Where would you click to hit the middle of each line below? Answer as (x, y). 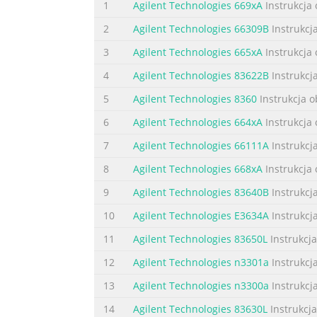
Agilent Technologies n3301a (201, 263)
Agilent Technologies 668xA (198, 169)
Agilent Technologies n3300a (201, 286)
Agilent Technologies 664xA (198, 122)
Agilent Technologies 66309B (201, 29)
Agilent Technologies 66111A (201, 146)
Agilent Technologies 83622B (201, 76)
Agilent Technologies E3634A (201, 216)
